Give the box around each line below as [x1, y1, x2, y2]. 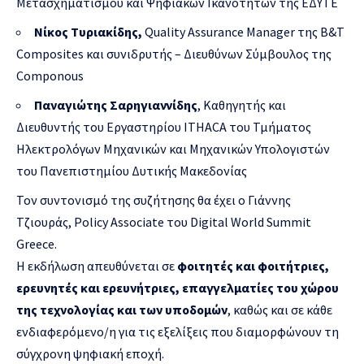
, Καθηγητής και [197, 96, 286, 113]
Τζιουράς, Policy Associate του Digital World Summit [16, 213, 311, 230]
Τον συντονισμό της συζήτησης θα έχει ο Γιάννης [16, 191, 291, 208]
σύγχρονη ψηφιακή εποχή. [16, 344, 164, 362]
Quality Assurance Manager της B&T [142, 23, 344, 40]
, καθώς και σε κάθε [227, 301, 332, 318]
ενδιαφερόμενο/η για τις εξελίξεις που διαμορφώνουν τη [16, 323, 339, 340]
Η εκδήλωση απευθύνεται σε [16, 257, 177, 274]
